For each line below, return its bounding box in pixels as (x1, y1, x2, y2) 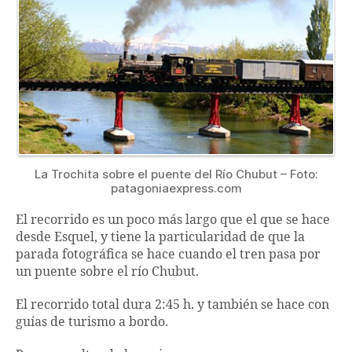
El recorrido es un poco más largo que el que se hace (16, 212, 330, 229)
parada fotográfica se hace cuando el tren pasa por (16, 247, 321, 263)
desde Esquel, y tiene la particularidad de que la (16, 229, 305, 246)
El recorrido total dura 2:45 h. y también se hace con (16, 297, 329, 313)
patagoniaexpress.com (110, 181, 242, 196)
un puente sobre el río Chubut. (16, 264, 199, 280)
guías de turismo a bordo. (16, 314, 168, 331)
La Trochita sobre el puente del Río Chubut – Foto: (34, 167, 318, 182)
